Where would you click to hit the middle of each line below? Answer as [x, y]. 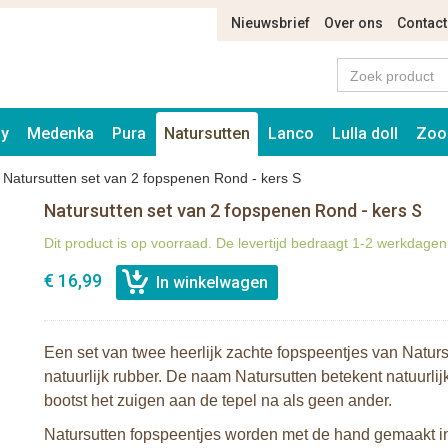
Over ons [353, 23]
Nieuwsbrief [270, 23]
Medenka [60, 133]
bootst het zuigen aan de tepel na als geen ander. [218, 400]
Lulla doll [365, 133]
